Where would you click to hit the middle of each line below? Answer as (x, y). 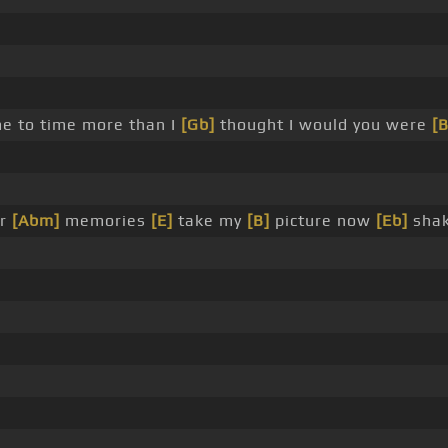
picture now (322, 221)
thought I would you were (323, 125)
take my (209, 221)
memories (105, 221)
